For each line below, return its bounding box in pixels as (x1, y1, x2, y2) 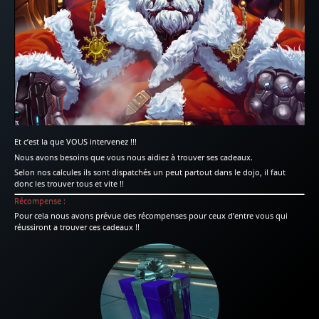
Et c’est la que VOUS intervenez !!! (14, 136, 137, 147)
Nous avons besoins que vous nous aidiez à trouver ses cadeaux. (14, 151, 253, 162)
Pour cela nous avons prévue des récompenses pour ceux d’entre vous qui (14, 210, 288, 221)
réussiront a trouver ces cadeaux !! (14, 221, 140, 233)
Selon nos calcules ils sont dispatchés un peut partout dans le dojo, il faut (14, 167, 286, 178)
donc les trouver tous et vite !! (14, 178, 124, 189)
